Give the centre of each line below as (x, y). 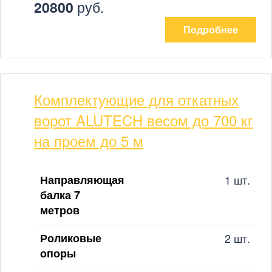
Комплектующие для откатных (136, 99)
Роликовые (71, 238)
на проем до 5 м (89, 140)
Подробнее (211, 29)
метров (60, 210)
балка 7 (60, 195)
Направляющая (82, 179)
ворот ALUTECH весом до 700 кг (144, 120)
